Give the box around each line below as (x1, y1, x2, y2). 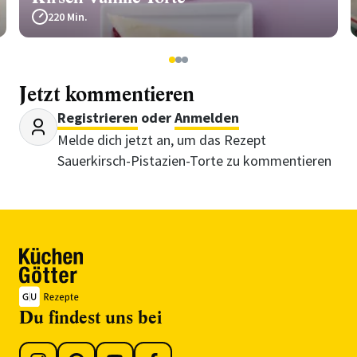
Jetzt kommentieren (19, 81, 194, 108)
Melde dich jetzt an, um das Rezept (57, 131, 266, 149)
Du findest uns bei (19, 305, 162, 329)
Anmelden (175, 108, 239, 127)
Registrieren (57, 108, 138, 127)
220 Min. (48, 10, 88, 24)
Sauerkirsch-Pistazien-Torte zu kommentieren (57, 151, 331, 170)
